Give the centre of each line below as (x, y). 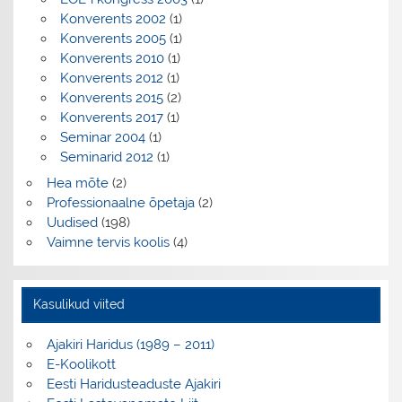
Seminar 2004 (102, 137)
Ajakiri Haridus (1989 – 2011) (130, 345)
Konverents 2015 (111, 97)
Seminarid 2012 (106, 157)
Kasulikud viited (79, 305)
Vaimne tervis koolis (108, 243)
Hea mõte (77, 184)
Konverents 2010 (112, 58)
